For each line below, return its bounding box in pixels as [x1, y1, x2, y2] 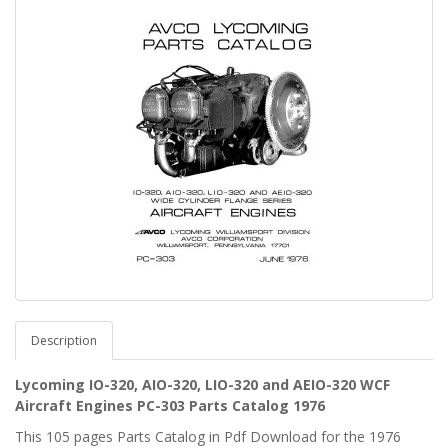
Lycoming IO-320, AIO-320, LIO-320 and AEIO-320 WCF [15, 375, 390, 394]
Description [31, 332, 97, 349]
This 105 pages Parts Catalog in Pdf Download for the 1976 [15, 427, 401, 446]
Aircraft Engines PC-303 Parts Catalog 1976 [15, 396, 325, 415]
